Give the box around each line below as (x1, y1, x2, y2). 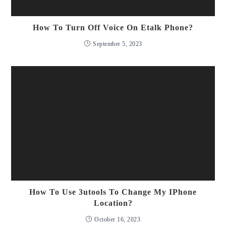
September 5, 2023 (93, 40, 142, 47)
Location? (93, 199, 133, 208)
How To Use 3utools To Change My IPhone (29, 188, 197, 197)
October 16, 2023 (94, 216, 141, 223)
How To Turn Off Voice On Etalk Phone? (33, 23, 193, 32)
